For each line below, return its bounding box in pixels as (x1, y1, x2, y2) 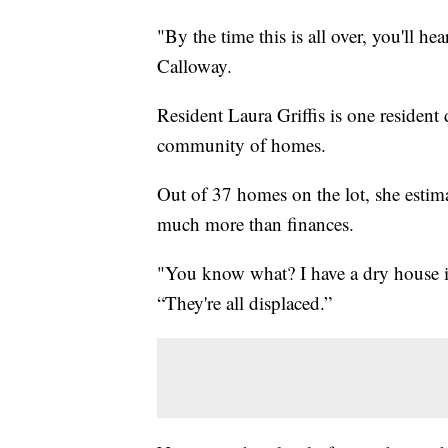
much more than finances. (157, 211, 354, 237)
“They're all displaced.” (157, 290, 332, 316)
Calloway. (157, 53, 232, 79)
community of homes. (157, 132, 326, 158)
